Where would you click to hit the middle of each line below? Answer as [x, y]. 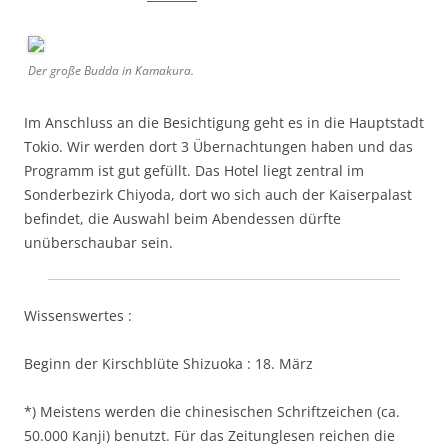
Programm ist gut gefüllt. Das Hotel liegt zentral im [194, 170]
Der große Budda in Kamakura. [111, 70]
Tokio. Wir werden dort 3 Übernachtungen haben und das [218, 146]
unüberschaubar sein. [98, 242]
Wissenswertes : [78, 315]
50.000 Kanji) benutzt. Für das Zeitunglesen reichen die [209, 435]
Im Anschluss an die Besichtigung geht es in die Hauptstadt [224, 122]
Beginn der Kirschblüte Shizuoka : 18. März [168, 363]
